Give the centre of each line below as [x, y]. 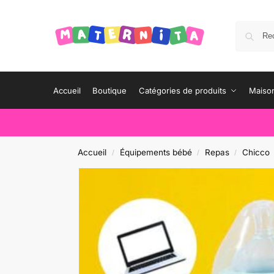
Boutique [110, 91]
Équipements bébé [156, 152]
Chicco [256, 152]
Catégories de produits [182, 91]
